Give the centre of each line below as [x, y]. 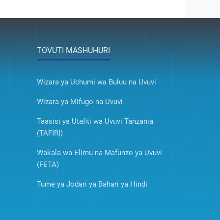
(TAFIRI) [50, 133]
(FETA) [48, 165]
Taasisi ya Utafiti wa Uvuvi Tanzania [95, 122]
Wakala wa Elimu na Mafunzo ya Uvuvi [99, 153]
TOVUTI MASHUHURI [73, 51]
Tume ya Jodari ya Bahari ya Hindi [92, 184]
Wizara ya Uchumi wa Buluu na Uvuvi [96, 82]
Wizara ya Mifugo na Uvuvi [80, 102]
